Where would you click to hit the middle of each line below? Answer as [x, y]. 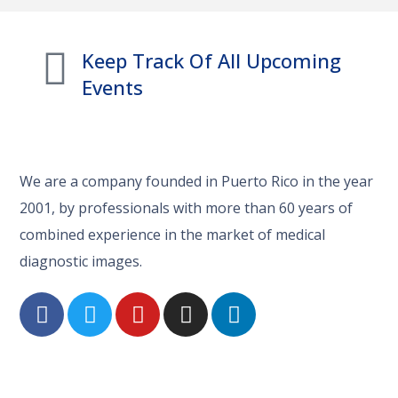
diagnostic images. [83, 262]
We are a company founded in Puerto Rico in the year [197, 182]
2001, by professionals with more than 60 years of [187, 208]
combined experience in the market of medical [173, 235]
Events [113, 88]
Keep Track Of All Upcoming [212, 61]
